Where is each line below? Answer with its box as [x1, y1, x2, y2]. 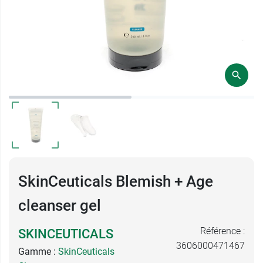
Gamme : [18, 246, 58, 257]
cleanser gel [18, 197, 101, 214]
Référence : [200, 225, 245, 237]
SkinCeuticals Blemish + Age [18, 173, 213, 190]
